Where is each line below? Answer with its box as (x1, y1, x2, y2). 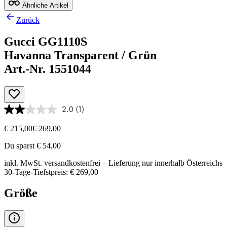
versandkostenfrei (44, 158, 100, 167)
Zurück (16, 15, 40, 24)
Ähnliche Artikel (20, 1, 68, 9)
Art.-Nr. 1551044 (4, 62, 91, 75)
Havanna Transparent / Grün (4, 48, 157, 62)
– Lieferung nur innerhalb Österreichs (100, 158, 222, 167)
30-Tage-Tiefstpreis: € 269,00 (4, 167, 98, 176)
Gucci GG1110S (4, 34, 87, 48)
